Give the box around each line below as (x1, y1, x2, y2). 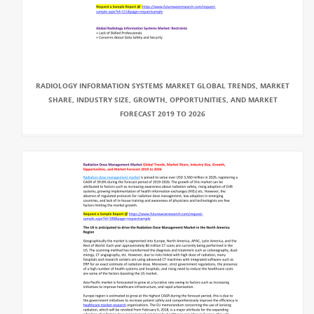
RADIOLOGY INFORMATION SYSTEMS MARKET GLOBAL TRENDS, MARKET (36, 81, 289, 90)
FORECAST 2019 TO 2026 (120, 109, 205, 118)
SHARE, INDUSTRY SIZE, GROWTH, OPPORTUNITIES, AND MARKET (48, 95, 278, 104)
